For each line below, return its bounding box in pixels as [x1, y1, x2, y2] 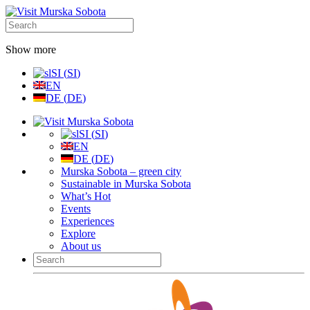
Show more [6, 44, 56, 55]
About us [61, 240, 101, 252]
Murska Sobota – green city [61, 165, 181, 177]
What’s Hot [61, 190, 111, 202]
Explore [61, 228, 95, 239]
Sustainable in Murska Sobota [61, 178, 191, 190]
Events [61, 203, 91, 215]
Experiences [61, 215, 114, 227]
